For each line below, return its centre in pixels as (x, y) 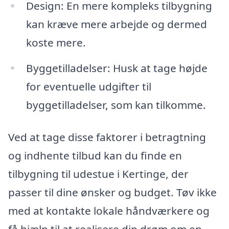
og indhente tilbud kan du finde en (95, 156)
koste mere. (56, 42)
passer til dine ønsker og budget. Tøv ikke (112, 192)
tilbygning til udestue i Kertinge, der (98, 174)
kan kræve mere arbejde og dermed (116, 24)
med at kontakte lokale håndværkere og (109, 211)
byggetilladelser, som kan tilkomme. (116, 105)
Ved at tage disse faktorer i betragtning (107, 137)
